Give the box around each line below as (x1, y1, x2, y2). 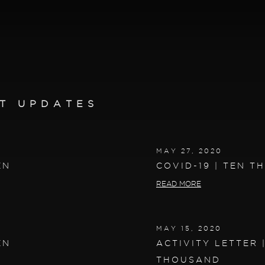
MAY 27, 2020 (156, 147, 222, 154)
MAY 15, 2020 (156, 224, 222, 232)
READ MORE (156, 179, 201, 188)
